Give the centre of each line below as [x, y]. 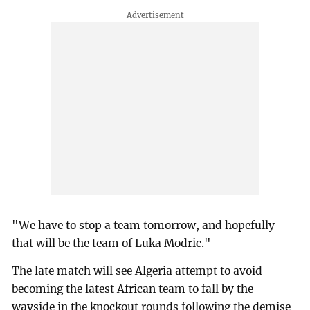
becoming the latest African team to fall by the [133, 289]
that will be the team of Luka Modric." [112, 244]
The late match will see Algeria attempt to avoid [137, 271]
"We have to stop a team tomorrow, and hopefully [144, 226]
